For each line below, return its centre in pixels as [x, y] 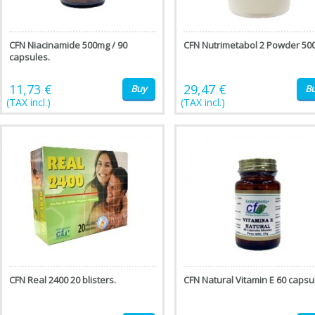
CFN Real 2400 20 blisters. [63, 280]
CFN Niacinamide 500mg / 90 [68, 45]
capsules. [30, 57]
